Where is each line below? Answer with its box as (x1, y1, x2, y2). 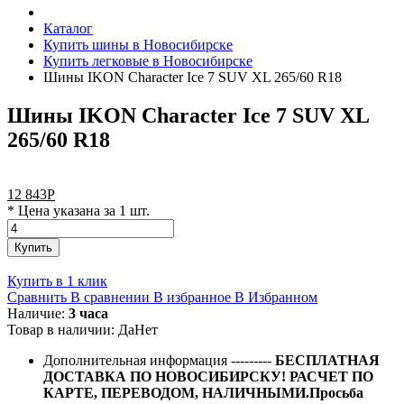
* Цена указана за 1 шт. (7, 202, 150, 218)
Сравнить (7, 289, 67, 305)
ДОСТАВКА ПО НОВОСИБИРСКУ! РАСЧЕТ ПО (43, 368, 373, 384)
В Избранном (234, 289, 317, 305)
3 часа (69, 305, 108, 321)
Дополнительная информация (43, 352, 231, 368)
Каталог (43, 21, 93, 36)
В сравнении (70, 289, 150, 305)
